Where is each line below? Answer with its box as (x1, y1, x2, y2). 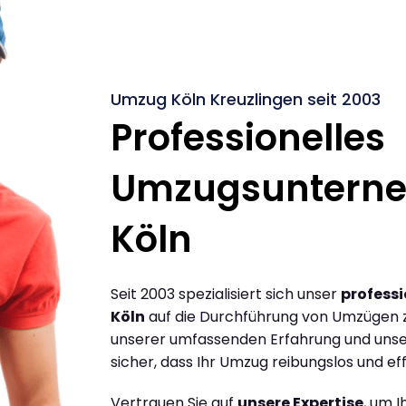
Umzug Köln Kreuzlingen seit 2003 (111, 87, 381, 111)
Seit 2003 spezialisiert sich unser (111, 283, 341, 304)
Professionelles (111, 111, 385, 163)
